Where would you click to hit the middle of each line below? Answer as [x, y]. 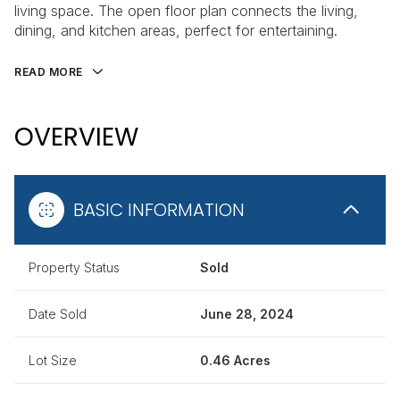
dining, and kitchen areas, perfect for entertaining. [176, 30]
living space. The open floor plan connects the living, [186, 11]
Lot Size [53, 360]
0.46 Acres [235, 360]
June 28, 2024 [247, 313]
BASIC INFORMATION [159, 209]
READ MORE [49, 72]
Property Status [74, 267]
